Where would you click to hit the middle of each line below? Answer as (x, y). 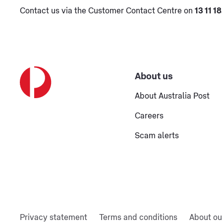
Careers (149, 116)
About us (154, 76)
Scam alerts (157, 136)
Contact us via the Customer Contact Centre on (107, 11)
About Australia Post (172, 96)
